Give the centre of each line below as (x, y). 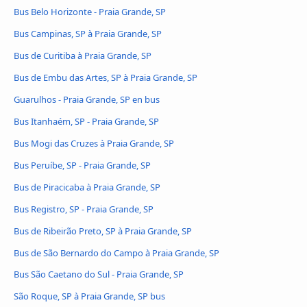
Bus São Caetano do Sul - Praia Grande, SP (99, 274)
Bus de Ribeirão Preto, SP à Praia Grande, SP (103, 231)
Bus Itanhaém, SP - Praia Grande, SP (86, 121)
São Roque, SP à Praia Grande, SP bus (89, 296)
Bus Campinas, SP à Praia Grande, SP (88, 33)
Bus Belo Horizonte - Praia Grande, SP (90, 12)
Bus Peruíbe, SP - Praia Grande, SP (82, 165)
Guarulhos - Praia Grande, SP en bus (87, 99)
